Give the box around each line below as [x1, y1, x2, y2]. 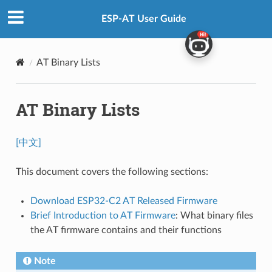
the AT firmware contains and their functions [30, 225, 222, 235]
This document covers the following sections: [15, 166, 208, 177]
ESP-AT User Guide [101, 14, 186, 24]
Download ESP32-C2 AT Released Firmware [30, 195, 217, 206]
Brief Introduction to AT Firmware [30, 210, 175, 220]
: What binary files [175, 210, 253, 220]
